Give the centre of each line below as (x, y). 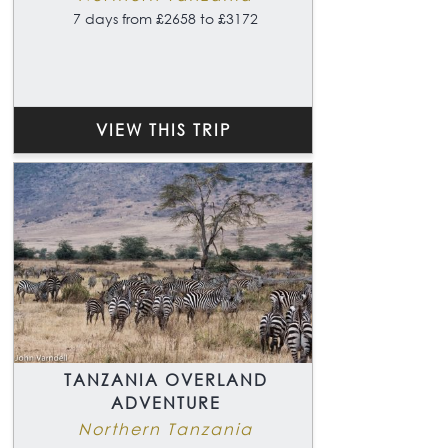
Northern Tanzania (165, 428)
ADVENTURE (165, 402)
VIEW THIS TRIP (163, 129)
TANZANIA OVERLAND (165, 379)
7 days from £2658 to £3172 (165, 18)
